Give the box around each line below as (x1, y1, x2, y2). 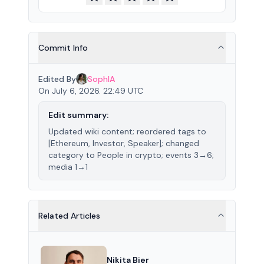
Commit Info (38, 42, 88, 53)
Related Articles (38, 210, 100, 221)
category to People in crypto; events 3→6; (48, 150, 214, 160)
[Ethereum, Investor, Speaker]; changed (48, 138, 199, 148)
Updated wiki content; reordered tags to (48, 126, 206, 137)
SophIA (88, 74, 115, 84)
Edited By (38, 74, 76, 84)
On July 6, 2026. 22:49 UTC (38, 85, 143, 96)
